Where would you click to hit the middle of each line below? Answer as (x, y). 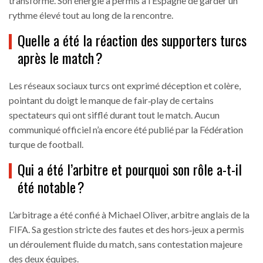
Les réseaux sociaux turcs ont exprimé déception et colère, (125, 86)
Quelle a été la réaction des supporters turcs (132, 40)
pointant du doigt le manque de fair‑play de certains (111, 100)
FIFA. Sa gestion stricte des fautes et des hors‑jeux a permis (127, 230)
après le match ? (60, 58)
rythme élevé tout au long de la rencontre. (91, 15)
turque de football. (46, 144)
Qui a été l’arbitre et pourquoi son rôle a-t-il (130, 169)
